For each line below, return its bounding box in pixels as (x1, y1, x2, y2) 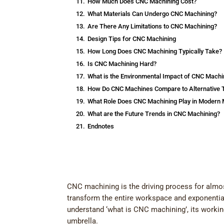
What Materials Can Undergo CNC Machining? (87, 10, 217, 18)
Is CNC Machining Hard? (87, 60, 157, 68)
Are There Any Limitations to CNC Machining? (87, 22, 217, 30)
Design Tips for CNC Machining (87, 35, 176, 43)
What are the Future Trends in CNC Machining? (87, 110, 220, 118)
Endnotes (87, 122, 114, 130)
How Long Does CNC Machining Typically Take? (87, 47, 222, 55)
